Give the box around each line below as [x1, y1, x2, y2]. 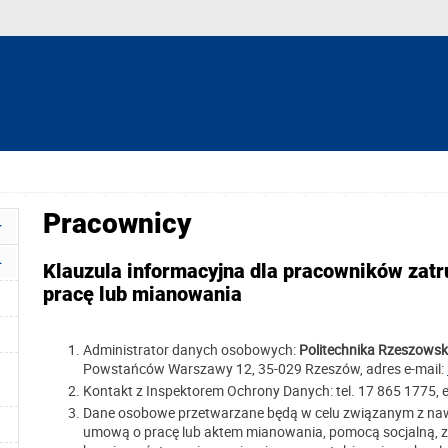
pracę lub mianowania [43, 283, 242, 307]
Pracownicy [43, 207, 192, 241]
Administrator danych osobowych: [83, 339, 299, 359]
